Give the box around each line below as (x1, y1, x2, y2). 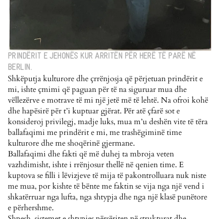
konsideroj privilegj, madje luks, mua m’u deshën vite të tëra (8, 116, 208, 128)
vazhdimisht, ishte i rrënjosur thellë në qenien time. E (8, 159, 184, 171)
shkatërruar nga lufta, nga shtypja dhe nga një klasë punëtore (8, 192, 207, 203)
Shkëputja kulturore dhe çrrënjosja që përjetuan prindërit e (8, 73, 203, 85)
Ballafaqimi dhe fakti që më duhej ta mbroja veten (8, 149, 174, 160)
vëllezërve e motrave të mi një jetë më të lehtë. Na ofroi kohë (8, 95, 208, 106)
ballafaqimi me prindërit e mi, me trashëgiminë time (8, 127, 182, 138)
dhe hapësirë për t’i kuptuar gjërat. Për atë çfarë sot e (8, 106, 180, 117)
